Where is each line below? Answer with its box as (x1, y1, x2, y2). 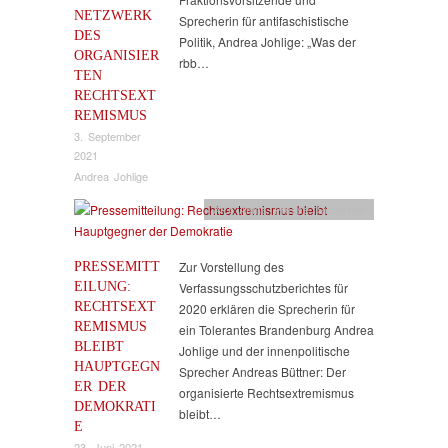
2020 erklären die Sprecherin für (179, 299, 355, 317)
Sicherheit (317, 200, 366, 217)
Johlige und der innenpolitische (179, 341, 350, 359)
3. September (74, 128, 141, 145)
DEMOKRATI (74, 397, 156, 414)
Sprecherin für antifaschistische (179, 12, 349, 30)
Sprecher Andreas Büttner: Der (179, 362, 346, 380)
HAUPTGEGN (74, 357, 160, 374)
